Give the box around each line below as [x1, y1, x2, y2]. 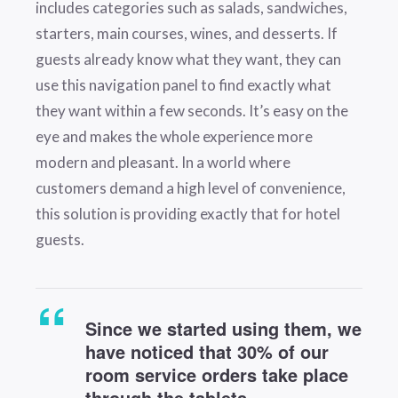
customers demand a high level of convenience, [36, 179, 346, 198]
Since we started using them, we [85, 315, 362, 342]
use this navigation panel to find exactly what [36, 76, 331, 95]
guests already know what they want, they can [36, 50, 341, 69]
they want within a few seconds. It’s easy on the [36, 101, 348, 121]
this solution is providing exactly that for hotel [36, 204, 340, 224]
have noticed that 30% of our [85, 338, 329, 365]
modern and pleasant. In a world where [36, 153, 291, 172]
